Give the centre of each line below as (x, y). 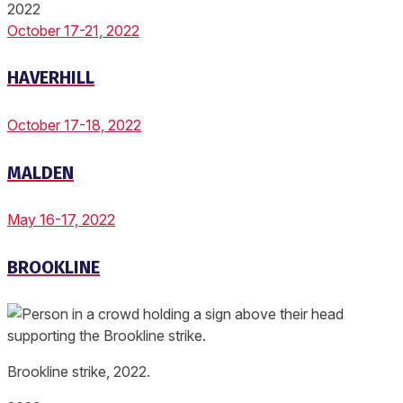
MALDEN (40, 172)
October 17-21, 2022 (73, 30)
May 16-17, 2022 (61, 220)
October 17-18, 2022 (74, 125)
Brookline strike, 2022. (79, 372)
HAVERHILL (51, 78)
